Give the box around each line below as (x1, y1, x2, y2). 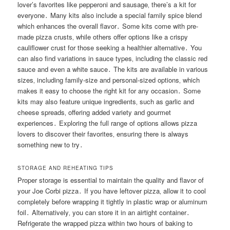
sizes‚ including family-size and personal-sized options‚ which (17, 75, 200, 85)
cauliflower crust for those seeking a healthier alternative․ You (17, 43, 202, 53)
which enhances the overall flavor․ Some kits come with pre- (17, 21, 199, 31)
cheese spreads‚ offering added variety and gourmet (17, 107, 171, 118)
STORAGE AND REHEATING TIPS (17, 164, 114, 171)
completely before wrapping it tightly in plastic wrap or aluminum (17, 196, 208, 206)
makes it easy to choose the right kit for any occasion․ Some (17, 86, 201, 96)
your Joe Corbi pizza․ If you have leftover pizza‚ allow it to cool (17, 185, 206, 196)
